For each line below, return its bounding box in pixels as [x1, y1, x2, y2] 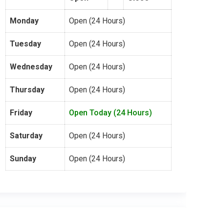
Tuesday [9, 39, 41, 48]
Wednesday [9, 62, 52, 71]
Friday [9, 108, 32, 117]
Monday [9, 16, 39, 25]
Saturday [9, 131, 43, 140]
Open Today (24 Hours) [68, 108, 152, 117]
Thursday [9, 85, 44, 94]
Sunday [9, 154, 36, 163]
